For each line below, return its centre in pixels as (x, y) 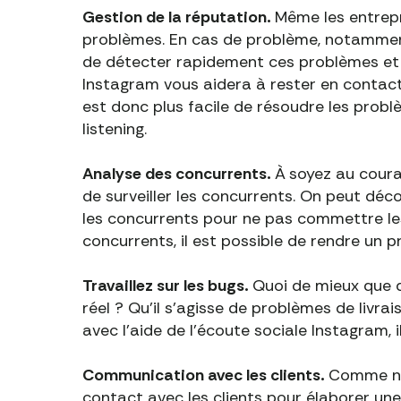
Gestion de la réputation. (179, 17)
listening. (115, 129)
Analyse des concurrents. (179, 174)
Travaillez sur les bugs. (167, 286)
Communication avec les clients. (205, 375)
